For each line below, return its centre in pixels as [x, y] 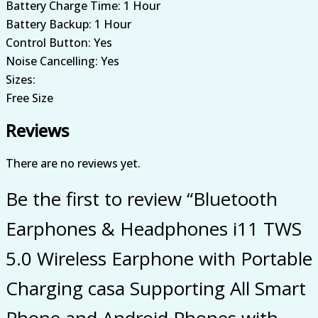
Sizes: [21, 79]
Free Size [29, 98]
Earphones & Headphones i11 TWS [154, 228]
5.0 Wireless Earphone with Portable [159, 258]
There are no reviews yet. [73, 163]
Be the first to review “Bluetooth [142, 198]
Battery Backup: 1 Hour [68, 24]
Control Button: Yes [59, 42]
